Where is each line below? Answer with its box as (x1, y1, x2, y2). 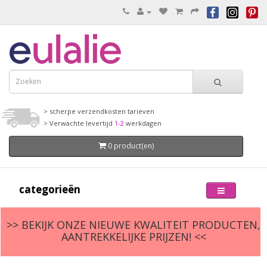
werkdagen (126, 118, 162, 128)
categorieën (19, 182, 80, 196)
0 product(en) (106, 141, 154, 151)
